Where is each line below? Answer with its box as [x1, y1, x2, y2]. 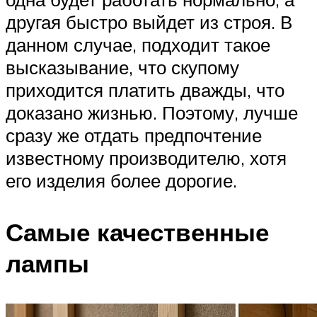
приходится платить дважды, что [6, 78, 284, 101]
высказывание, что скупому [6, 55, 239, 79]
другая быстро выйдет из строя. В [6, 10, 292, 33]
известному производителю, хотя [6, 146, 287, 169]
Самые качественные [6, 216, 269, 248]
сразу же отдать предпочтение [6, 123, 262, 146]
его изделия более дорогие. [6, 168, 237, 192]
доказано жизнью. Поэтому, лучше [6, 100, 298, 124]
